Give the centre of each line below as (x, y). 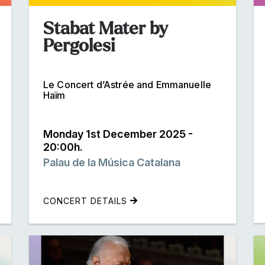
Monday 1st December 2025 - (118, 134)
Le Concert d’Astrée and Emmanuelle (127, 84)
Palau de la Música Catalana (112, 162)
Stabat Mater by (106, 28)
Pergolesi (79, 45)
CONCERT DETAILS (87, 201)
